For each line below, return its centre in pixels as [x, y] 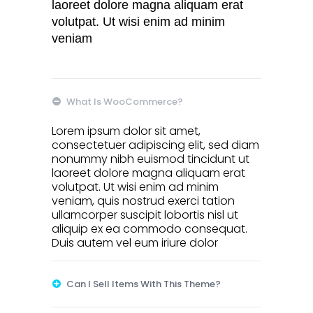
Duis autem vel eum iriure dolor [135, 242]
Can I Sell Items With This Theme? [144, 284]
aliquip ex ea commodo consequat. [150, 228]
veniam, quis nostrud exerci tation [143, 201]
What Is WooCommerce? [125, 101]
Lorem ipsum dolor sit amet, [126, 131]
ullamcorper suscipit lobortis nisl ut [145, 214]
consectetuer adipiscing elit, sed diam [155, 145]
